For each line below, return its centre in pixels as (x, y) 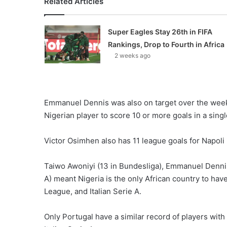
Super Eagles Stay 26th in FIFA (160, 31)
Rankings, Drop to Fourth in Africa (166, 44)
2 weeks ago (132, 55)
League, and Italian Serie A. (93, 191)
